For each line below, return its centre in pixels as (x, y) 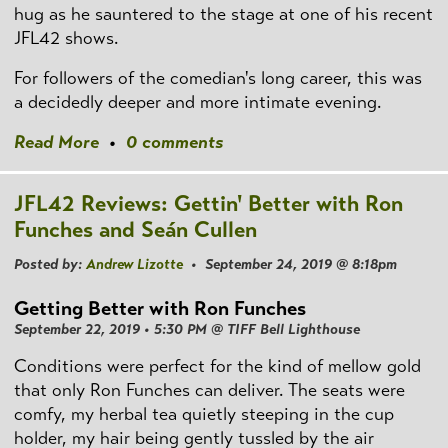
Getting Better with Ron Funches (160, 309)
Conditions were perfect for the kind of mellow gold (217, 365)
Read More (56, 142)
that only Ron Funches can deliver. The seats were (209, 389)
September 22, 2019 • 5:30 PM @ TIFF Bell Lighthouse (187, 328)
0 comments (174, 142)
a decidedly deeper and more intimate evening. (197, 102)
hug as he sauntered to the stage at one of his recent (223, 13)
